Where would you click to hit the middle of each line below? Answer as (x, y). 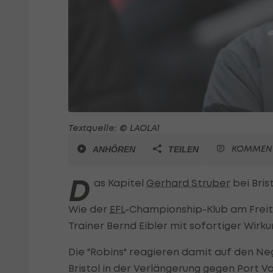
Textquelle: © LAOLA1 (114, 128)
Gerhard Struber (188, 183)
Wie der (89, 209)
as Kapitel (120, 183)
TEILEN (183, 150)
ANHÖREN (114, 150)
